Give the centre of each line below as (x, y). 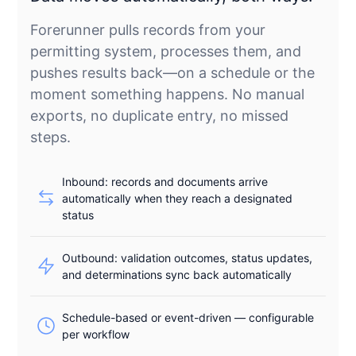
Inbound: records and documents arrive (165, 181)
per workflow (96, 334)
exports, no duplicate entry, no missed (160, 115)
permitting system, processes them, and (166, 51)
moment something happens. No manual (168, 94)
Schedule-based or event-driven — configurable (188, 317)
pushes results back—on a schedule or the (173, 72)
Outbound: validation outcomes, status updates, (188, 257)
